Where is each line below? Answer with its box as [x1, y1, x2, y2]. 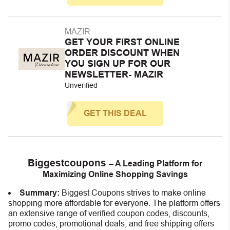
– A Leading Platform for [109, 159, 202, 168]
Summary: [20, 188, 62, 197]
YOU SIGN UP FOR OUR [65, 59, 170, 69]
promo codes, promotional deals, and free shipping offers [8, 219, 214, 228]
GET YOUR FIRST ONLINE [65, 37, 180, 47]
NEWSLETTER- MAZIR [65, 69, 163, 80]
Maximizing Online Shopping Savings [42, 170, 188, 179]
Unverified [65, 81, 98, 89]
